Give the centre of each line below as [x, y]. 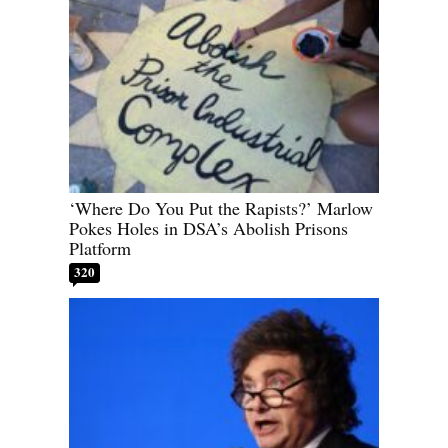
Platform [100, 248]
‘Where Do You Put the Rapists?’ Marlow [221, 208]
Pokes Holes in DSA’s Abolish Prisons [208, 228]
